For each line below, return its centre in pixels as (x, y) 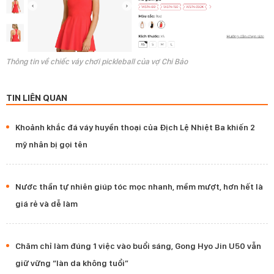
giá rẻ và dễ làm (46, 204)
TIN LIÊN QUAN (37, 98)
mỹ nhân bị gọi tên (51, 145)
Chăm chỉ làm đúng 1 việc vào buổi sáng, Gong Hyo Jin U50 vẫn (138, 246)
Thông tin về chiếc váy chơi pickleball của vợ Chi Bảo (97, 62)
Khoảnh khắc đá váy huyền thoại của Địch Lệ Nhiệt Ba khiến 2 (135, 128)
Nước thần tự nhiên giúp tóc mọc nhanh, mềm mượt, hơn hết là (139, 187)
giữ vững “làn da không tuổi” (72, 263)
